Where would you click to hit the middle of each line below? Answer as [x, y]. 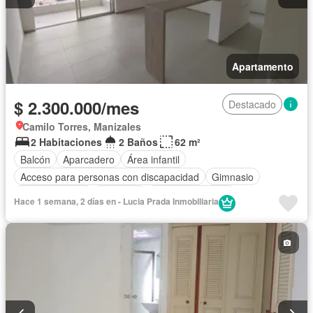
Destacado [252, 104]
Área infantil [153, 159]
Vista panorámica [191, 194]
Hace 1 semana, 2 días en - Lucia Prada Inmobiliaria [116, 202]
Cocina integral [53, 194]
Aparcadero [89, 159]
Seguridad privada [61, 211]
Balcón [35, 159]
